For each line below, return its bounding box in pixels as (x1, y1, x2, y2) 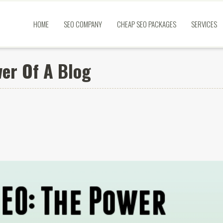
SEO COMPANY (64, 18, 102, 29)
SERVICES (191, 18, 217, 29)
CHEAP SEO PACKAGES (117, 18, 176, 29)
